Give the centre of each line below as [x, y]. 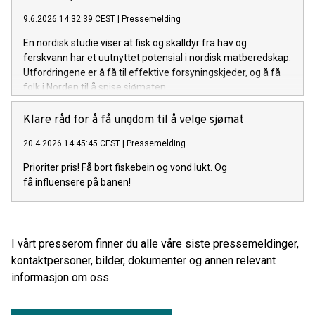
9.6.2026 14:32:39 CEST [69, 19]
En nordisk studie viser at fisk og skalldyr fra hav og [135, 43]
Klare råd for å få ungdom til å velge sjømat [134, 121]
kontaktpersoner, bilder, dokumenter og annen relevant [143, 261]
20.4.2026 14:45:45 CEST [72, 144]
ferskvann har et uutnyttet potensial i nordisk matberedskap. [157, 58]
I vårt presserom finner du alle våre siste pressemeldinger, [155, 244]
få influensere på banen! [77, 182]
